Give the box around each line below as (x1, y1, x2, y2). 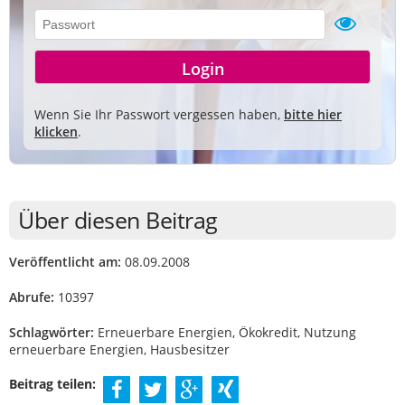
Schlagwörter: (9, 324, 94, 341)
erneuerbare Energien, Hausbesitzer (9, 341, 230, 358)
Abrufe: (9, 288, 54, 306)
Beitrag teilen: (9, 375, 96, 392)
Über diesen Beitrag (18, 204, 218, 235)
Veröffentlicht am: (9, 253, 121, 270)
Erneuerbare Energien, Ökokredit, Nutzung (94, 324, 356, 341)
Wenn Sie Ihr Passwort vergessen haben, (34, 106, 284, 123)
